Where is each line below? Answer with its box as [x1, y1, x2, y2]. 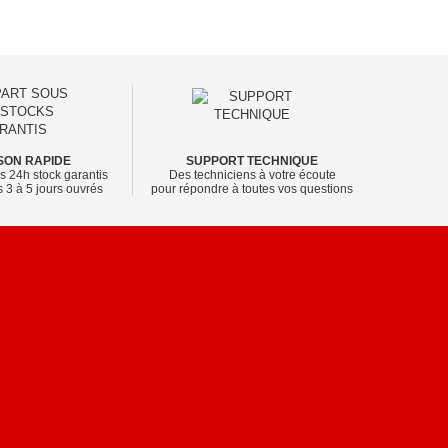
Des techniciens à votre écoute [168, 168, 336, 183]
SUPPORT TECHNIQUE [186, 155, 318, 168]
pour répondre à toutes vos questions [151, 182, 353, 197]
